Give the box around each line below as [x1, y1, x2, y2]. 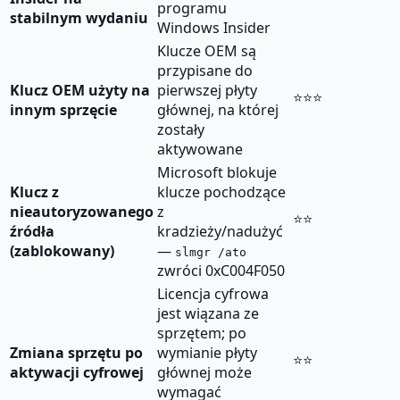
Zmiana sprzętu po [10, 343, 143, 363]
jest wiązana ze [157, 304, 259, 324]
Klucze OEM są [157, 41, 256, 62]
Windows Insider [157, 18, 271, 38]
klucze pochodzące [157, 182, 286, 203]
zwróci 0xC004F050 [157, 261, 285, 281]
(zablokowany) [10, 241, 114, 262]
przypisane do [157, 61, 253, 81]
